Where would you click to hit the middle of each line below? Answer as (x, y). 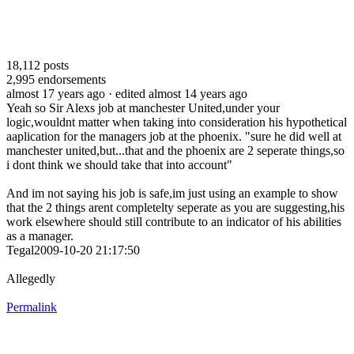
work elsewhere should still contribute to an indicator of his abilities (174, 221)
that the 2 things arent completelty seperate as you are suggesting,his (175, 207)
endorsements (70, 79)
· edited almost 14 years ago (178, 93)
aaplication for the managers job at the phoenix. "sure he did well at (174, 136)
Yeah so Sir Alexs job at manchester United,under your (143, 107)
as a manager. (40, 235)
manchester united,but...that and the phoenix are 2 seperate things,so (175, 150)
